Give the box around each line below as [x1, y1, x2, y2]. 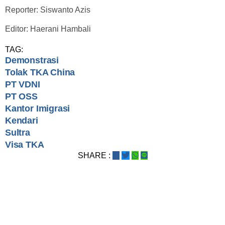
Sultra [5, 127, 30, 138]
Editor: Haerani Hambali [5, 24, 91, 33]
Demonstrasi [5, 55, 59, 65]
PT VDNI [5, 79, 40, 89]
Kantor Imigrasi [5, 103, 70, 114]
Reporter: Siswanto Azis [5, 5, 90, 14]
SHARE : [77, 151, 110, 160]
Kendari [5, 115, 38, 126]
